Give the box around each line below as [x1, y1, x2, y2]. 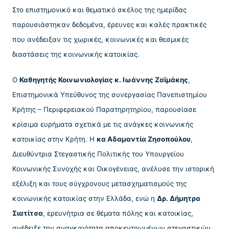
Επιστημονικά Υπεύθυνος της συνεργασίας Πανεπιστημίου [12, 90, 207, 99]
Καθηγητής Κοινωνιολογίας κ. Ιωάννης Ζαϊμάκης [19, 75, 188, 84]
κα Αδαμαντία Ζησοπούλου [97, 134, 191, 143]
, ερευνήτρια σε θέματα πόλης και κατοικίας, [43, 209, 193, 217]
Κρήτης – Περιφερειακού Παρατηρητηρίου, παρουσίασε [12, 105, 196, 113]
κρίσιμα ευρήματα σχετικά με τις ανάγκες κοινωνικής [12, 120, 193, 128]
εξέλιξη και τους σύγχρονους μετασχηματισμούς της [12, 179, 187, 188]
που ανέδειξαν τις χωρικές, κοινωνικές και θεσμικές [12, 35, 189, 44]
